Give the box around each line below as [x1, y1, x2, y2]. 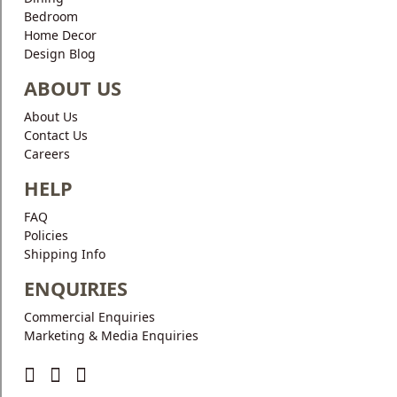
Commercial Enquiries [24, 307, 155, 325]
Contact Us [24, 126, 88, 144]
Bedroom [24, 7, 78, 25]
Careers [24, 144, 70, 162]
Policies [24, 226, 68, 244]
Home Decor [24, 26, 97, 43]
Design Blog [24, 44, 96, 62]
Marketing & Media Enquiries [24, 326, 198, 344]
